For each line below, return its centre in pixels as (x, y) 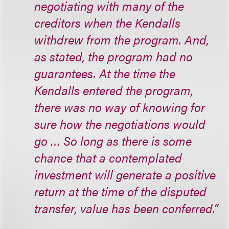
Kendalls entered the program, (114, 90)
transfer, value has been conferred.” (127, 208)
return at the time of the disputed (121, 191)
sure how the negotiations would (120, 124)
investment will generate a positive (125, 174)
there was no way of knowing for (120, 107)
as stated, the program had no (114, 56)
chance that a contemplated (108, 157)
